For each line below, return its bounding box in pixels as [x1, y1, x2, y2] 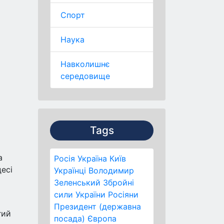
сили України [54, 189, 105, 199]
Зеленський [54, 177, 100, 187]
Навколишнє [60, 59, 110, 69]
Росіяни [108, 189, 138, 199]
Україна [77, 153, 107, 163]
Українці [54, 165, 86, 175]
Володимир [88, 165, 134, 175]
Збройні [103, 177, 134, 187]
